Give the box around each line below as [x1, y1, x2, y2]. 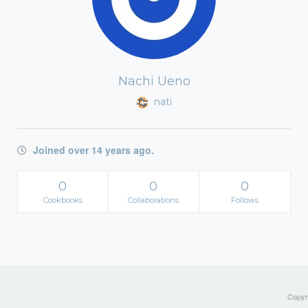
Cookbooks [43, 195, 82, 205]
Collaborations [128, 195, 179, 205]
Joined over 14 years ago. [30, 143, 154, 157]
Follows [230, 195, 258, 205]
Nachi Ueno [118, 74, 190, 89]
